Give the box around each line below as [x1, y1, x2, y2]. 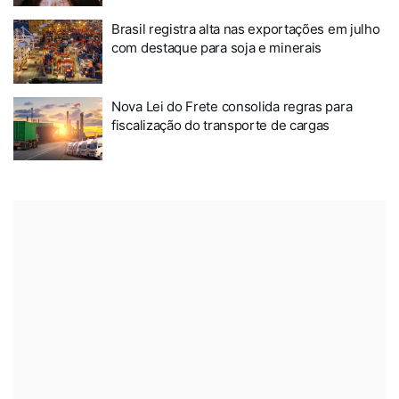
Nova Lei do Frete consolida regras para [111, 97, 353, 115]
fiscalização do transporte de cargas [111, 116, 330, 134]
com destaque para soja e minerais [111, 39, 322, 57]
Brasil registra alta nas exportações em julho [111, 20, 380, 38]
